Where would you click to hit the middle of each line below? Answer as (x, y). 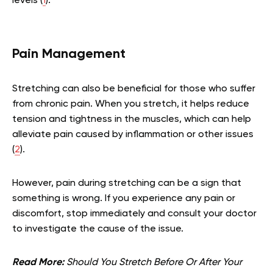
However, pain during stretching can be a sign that (127, 184)
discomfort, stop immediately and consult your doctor (134, 214)
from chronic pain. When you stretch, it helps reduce (131, 105)
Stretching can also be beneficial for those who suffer (134, 89)
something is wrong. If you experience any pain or (124, 199)
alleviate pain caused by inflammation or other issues (133, 135)
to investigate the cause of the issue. (98, 229)
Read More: (39, 263)
